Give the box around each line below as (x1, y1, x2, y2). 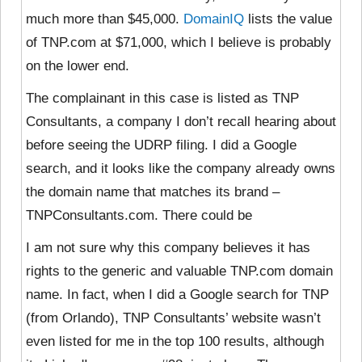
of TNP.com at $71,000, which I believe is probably (26, 35, 331, 51)
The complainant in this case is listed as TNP (26, 90, 299, 107)
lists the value (244, 11, 332, 27)
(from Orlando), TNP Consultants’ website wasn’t (26, 310, 321, 326)
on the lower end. (26, 58, 129, 74)
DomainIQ (183, 11, 244, 27)
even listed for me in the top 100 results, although (26, 334, 324, 350)
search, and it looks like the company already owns (26, 161, 335, 177)
